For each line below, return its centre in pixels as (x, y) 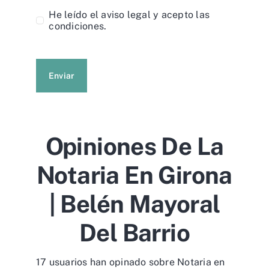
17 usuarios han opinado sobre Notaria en (131, 262)
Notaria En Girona (134, 175)
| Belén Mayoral (134, 204)
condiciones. (78, 26)
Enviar (62, 75)
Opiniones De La (134, 146)
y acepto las (180, 14)
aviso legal (126, 14)
